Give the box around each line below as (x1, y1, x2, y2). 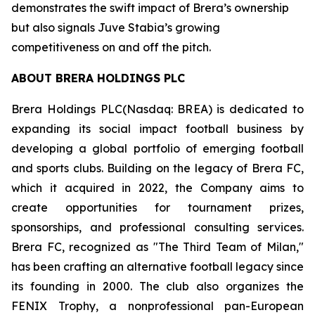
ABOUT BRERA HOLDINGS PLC (11, 71, 185, 86)
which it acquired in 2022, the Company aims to (11, 181, 304, 195)
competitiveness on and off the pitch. (11, 40, 211, 55)
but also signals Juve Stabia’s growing (11, 20, 220, 35)
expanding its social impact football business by (11, 122, 304, 136)
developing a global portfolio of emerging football (11, 141, 304, 156)
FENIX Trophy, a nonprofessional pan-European (11, 299, 304, 314)
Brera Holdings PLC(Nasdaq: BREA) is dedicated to (11, 102, 304, 117)
